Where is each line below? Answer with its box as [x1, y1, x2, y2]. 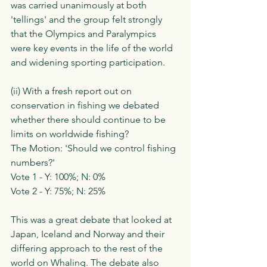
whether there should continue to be [11, 114, 168, 126]
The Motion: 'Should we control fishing [11, 142, 178, 154]
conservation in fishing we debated [11, 100, 162, 111]
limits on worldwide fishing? [11, 128, 129, 140]
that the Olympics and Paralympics [11, 28, 159, 40]
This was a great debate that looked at [11, 214, 174, 226]
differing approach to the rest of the [11, 243, 165, 254]
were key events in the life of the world [11, 42, 175, 54]
